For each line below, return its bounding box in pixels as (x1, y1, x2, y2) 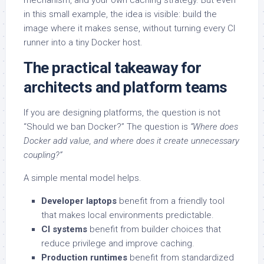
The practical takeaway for (24, 59, 201, 77)
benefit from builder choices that (87, 224, 221, 235)
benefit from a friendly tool (117, 196, 225, 207)
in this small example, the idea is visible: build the (24, 9, 217, 20)
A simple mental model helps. (24, 173, 141, 184)
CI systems (41, 224, 87, 235)
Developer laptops (41, 196, 117, 207)
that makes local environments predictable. (41, 210, 214, 221)
